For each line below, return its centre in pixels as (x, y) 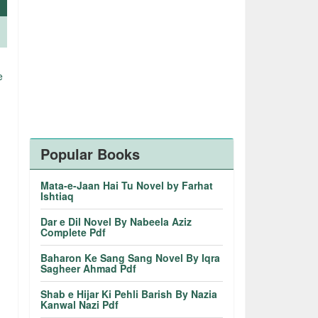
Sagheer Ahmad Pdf (89, 268)
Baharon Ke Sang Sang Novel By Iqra (131, 258)
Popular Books (91, 154)
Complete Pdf (73, 232)
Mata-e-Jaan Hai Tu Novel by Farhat (127, 185)
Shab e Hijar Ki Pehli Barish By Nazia (129, 294)
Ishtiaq (57, 196)
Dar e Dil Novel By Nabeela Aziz (116, 221)
